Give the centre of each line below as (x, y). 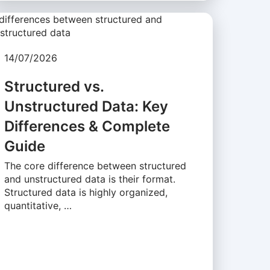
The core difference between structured (95, 166)
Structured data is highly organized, (86, 193)
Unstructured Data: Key (86, 107)
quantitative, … (38, 206)
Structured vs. (54, 87)
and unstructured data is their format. (89, 179)
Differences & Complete (87, 127)
